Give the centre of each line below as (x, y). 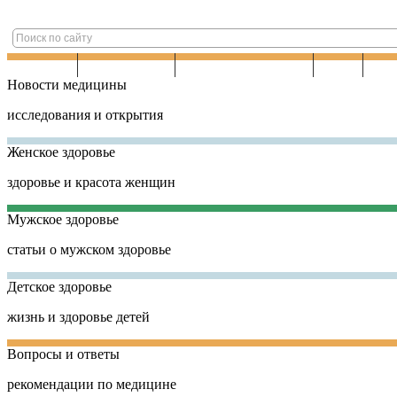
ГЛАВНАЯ (42, 65)
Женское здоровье (61, 152)
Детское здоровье (59, 287)
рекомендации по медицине (92, 384)
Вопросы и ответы (63, 354)
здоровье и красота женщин (91, 182)
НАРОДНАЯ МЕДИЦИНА (244, 65)
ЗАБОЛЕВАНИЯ (126, 65)
